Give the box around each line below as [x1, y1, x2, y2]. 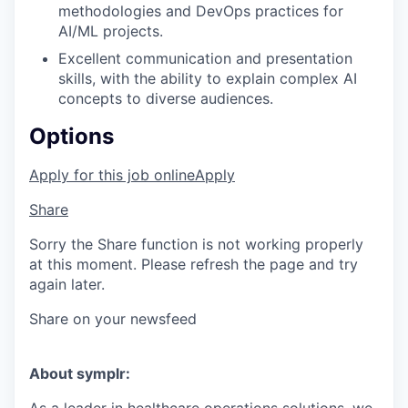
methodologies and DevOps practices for [58, 2, 343, 21]
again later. [29, 275, 105, 294]
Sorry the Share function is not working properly [29, 235, 363, 254]
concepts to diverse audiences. [58, 89, 273, 108]
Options [29, 123, 114, 150]
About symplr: [29, 364, 130, 383]
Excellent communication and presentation [58, 49, 352, 68]
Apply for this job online [29, 166, 195, 185]
